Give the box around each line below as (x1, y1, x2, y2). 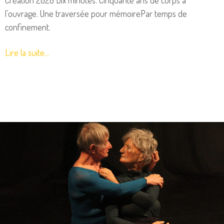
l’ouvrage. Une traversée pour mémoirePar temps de (5, 7, 187, 19)
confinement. (5, 21, 50, 32)
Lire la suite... (5, 46, 49, 58)
